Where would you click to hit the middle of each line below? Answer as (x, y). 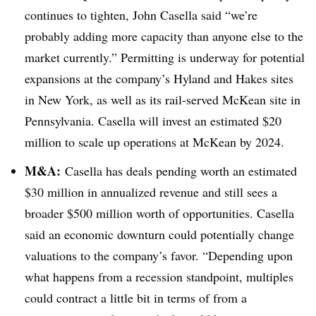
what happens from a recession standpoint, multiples (159, 277)
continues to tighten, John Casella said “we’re (141, 15)
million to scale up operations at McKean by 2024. (154, 142)
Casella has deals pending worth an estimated (181, 171)
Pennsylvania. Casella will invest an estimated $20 (153, 121)
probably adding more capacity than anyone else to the (164, 36)
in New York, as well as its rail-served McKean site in (163, 100)
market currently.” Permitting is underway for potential (165, 57)
